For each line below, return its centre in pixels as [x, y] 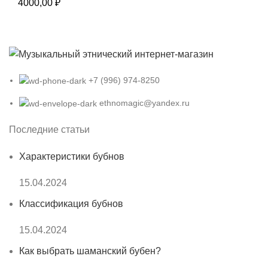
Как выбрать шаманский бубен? [90, 251]
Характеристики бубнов [72, 157]
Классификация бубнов [71, 204]
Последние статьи [49, 130]
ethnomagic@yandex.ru [144, 103]
